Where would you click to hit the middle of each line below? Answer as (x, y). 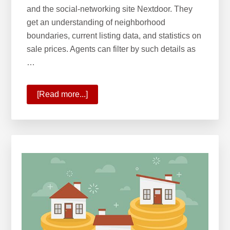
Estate (100, 174)
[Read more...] (63, 94)
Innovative (107, 147)
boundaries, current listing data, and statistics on (114, 35)
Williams (104, 121)
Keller (99, 107)
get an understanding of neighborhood (96, 22)
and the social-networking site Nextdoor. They (110, 9)
